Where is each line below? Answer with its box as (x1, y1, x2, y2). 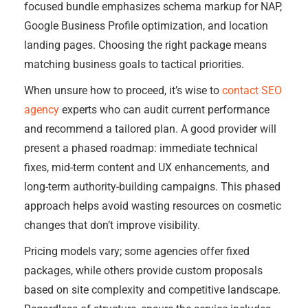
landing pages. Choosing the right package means (24, 38, 267, 52)
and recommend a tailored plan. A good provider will (24, 122, 276, 135)
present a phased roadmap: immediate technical (24, 142, 258, 155)
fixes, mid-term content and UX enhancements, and (24, 161, 269, 174)
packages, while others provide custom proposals (24, 264, 263, 277)
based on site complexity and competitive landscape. (24, 283, 280, 296)
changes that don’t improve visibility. (24, 219, 200, 232)
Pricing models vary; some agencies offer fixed (24, 245, 250, 258)
